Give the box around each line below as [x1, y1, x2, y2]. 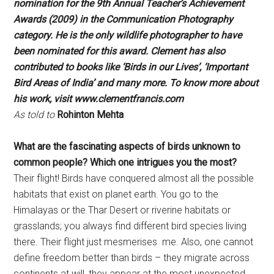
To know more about [169, 77, 259, 89]
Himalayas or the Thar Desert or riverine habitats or [13, 204, 231, 217]
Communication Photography [106, 13, 234, 26]
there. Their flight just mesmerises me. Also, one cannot [13, 236, 254, 248]
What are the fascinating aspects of [13, 141, 168, 153]
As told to [13, 109, 55, 121]
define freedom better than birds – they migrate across [13, 252, 250, 264]
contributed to [13, 61, 76, 73]
